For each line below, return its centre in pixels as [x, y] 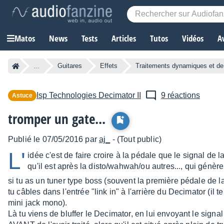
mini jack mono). [38, 203]
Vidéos [193, 38]
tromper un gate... [57, 119]
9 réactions [180, 95]
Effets [109, 66]
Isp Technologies [66, 95]
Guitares [70, 66]
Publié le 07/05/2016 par [54, 139]
